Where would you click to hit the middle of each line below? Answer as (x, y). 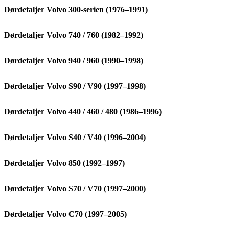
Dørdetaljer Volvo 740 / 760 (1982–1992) (74, 35)
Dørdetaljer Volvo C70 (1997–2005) (65, 214)
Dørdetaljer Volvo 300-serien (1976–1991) (76, 9)
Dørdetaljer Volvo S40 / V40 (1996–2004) (75, 137)
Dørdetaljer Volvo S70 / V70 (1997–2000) (75, 188)
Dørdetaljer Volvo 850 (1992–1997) (64, 163)
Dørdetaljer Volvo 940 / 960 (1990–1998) (74, 61)
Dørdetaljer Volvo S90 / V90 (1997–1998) (75, 86)
